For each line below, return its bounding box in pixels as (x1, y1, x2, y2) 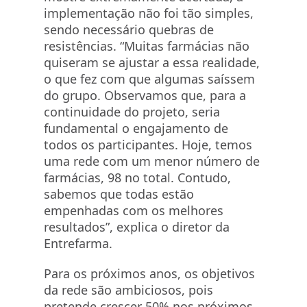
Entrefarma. (44, 235, 112, 251)
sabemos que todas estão (44, 186, 194, 202)
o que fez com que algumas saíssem (44, 71, 255, 87)
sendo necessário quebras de (44, 21, 214, 38)
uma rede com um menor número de (44, 153, 260, 169)
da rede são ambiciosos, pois (44, 282, 213, 298)
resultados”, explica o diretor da (44, 219, 230, 235)
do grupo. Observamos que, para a (44, 87, 246, 103)
